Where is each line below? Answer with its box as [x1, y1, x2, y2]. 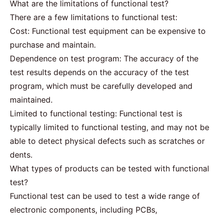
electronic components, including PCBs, [10, 204, 157, 215]
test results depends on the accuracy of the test [10, 67, 189, 77]
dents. [10, 149, 32, 160]
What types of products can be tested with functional [10, 163, 209, 173]
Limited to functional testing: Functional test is [10, 108, 182, 118]
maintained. [10, 94, 53, 105]
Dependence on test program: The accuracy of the [10, 53, 198, 63]
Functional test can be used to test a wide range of [10, 191, 200, 201]
